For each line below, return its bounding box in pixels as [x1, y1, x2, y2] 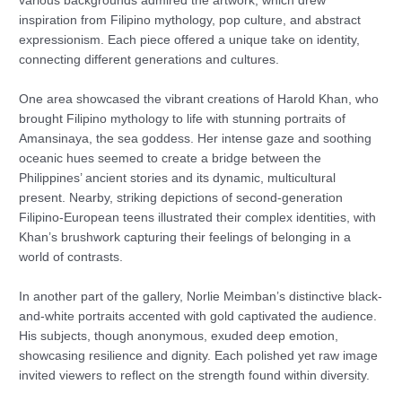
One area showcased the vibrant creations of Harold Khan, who [19, 92, 380, 106]
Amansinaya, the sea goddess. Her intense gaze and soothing [19, 131, 372, 145]
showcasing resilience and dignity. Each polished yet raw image [19, 348, 379, 363]
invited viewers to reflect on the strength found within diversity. [19, 368, 371, 382]
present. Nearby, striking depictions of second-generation [19, 190, 344, 205]
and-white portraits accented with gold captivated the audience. [19, 309, 378, 323]
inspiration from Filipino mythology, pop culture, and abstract [19, 13, 362, 27]
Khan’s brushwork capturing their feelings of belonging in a [19, 230, 352, 244]
